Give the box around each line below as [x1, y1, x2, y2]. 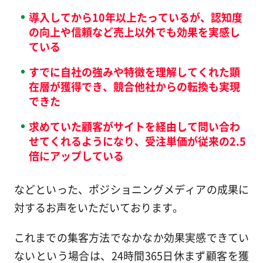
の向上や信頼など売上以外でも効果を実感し [28, 23, 240, 39]
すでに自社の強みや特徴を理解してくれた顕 [28, 63, 240, 79]
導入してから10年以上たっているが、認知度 [28, 9, 242, 25]
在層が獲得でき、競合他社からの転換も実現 [28, 78, 240, 94]
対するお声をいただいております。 [14, 200, 183, 215]
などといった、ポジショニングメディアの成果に [14, 181, 249, 197]
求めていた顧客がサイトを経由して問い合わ [28, 118, 240, 134]
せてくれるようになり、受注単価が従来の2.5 [28, 133, 246, 149]
